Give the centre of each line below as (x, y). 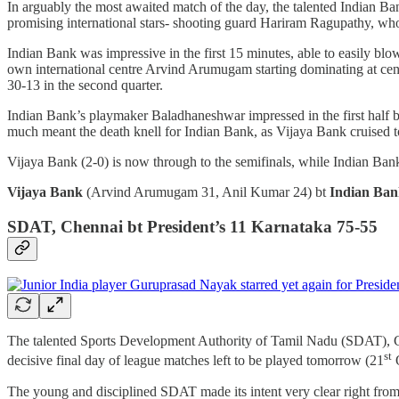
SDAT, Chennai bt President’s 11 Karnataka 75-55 (192, 226)
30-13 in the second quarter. (85, 85)
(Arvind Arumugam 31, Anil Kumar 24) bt (206, 192)
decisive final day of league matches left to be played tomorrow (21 (195, 361)
